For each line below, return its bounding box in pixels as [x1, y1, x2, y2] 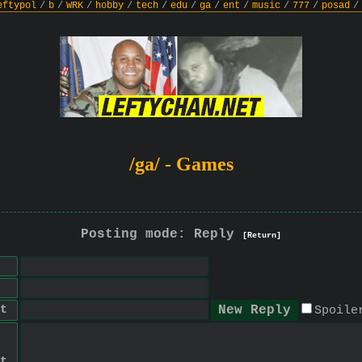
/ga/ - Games [128, 154, 234, 175]
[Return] [242, 231, 281, 240]
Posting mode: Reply [80, 227, 242, 242]
